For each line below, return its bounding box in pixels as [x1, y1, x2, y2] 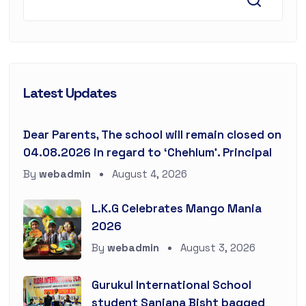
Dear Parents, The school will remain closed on [23, 126, 281, 142]
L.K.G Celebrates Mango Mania [91, 200, 262, 216]
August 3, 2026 [177, 240, 255, 254]
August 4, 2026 [109, 167, 187, 180]
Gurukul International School [91, 277, 251, 292]
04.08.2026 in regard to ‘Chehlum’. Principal [23, 144, 272, 160]
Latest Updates [23, 83, 116, 102]
